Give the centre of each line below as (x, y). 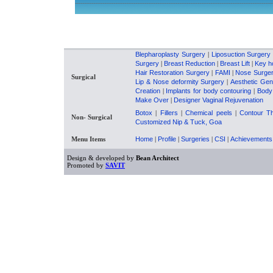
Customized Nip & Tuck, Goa (179, 122)
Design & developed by (101, 158)
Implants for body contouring (209, 91)
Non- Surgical (92, 117)
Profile (167, 139)
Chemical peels (209, 113)
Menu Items (88, 139)
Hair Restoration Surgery (172, 73)
